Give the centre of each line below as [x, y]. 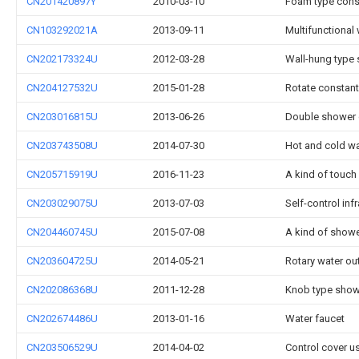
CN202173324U [62, 59]
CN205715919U [62, 174]
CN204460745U [62, 232]
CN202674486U [62, 319]
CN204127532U [62, 88]
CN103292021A [62, 30]
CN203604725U [62, 261]
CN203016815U [62, 117]
